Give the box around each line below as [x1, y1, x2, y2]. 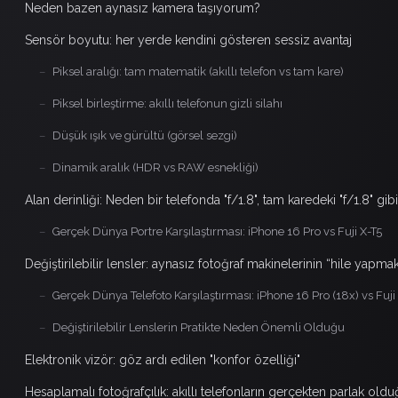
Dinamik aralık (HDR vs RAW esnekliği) [52, 160, 259, 174]
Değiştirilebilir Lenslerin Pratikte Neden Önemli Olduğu [52, 320, 345, 334]
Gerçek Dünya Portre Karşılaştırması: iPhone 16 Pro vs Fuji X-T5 [52, 224, 382, 238]
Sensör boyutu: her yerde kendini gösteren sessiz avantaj [25, 32, 352, 47]
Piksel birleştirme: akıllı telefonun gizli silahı [52, 96, 283, 110]
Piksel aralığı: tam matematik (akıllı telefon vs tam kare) [52, 64, 344, 78]
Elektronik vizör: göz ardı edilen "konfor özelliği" [25, 352, 300, 367]
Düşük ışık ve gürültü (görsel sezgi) [52, 128, 237, 142]
